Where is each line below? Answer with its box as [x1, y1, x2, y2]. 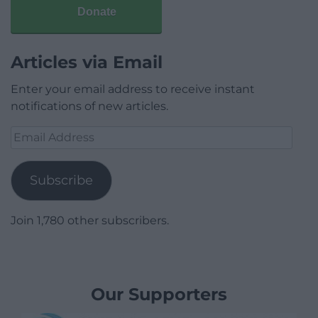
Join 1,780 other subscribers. [11, 213, 169, 227]
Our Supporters [91, 283, 227, 305]
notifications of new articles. [11, 99, 168, 113]
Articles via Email [11, 51, 163, 72]
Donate [77, 5, 116, 18]
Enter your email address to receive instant [11, 82, 255, 96]
